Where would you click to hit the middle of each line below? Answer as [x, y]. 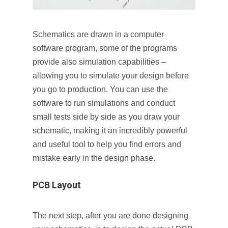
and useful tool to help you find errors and [107, 144]
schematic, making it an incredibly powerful [110, 131]
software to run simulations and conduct [104, 103]
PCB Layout [57, 185]
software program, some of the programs [105, 48]
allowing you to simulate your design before [111, 76]
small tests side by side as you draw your [106, 117]
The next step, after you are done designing [110, 216]
